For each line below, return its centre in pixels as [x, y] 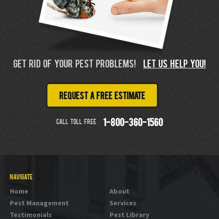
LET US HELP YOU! [175, 65]
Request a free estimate [102, 97]
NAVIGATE [21, 177]
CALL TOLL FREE [77, 122]
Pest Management [39, 203]
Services [123, 203]
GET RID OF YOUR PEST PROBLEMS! [76, 65]
